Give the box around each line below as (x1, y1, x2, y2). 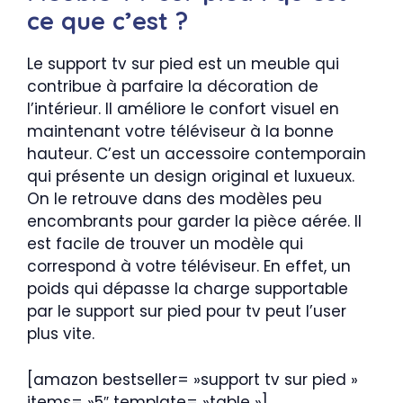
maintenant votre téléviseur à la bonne (27, 121, 334, 142)
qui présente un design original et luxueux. (27, 166, 354, 187)
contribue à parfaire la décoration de (27, 76, 318, 97)
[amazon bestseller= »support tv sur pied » (27, 368, 358, 390)
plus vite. (27, 323, 94, 345)
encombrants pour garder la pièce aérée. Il (27, 210, 362, 232)
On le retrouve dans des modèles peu (27, 188, 322, 210)
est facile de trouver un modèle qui (27, 233, 303, 255)
